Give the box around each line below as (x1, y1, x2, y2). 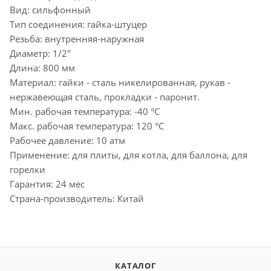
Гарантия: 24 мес (10, 177, 85, 190)
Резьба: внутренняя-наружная (10, 32, 144, 45)
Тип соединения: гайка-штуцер (10, 18, 147, 30)
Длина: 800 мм (10, 61, 75, 74)
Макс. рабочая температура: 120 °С (10, 119, 164, 132)
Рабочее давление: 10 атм (10, 134, 125, 146)
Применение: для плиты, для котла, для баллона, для (10, 148, 247, 161)
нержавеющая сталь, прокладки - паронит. (10, 90, 200, 103)
